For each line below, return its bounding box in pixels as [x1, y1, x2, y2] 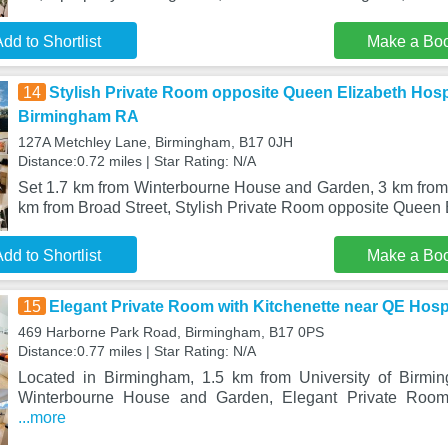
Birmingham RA [17, 108, 139, 125]
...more [17, 409, 66, 426]
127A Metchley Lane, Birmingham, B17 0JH [17, 134, 293, 150]
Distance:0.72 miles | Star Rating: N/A [17, 153, 256, 169]
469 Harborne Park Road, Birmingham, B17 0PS [17, 324, 324, 340]
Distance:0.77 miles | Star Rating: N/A [17, 343, 256, 359]
